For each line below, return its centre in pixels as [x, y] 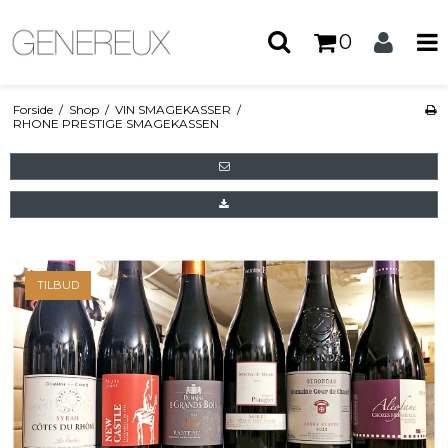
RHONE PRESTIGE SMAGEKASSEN [115, 123]
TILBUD [58, 284]
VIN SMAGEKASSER [172, 109]
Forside [32, 109]
